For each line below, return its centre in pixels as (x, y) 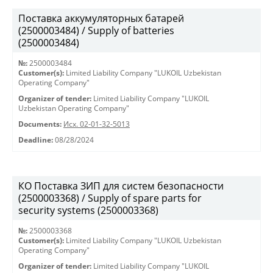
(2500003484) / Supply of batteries (96, 30)
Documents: (40, 124)
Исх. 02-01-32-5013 (97, 124)
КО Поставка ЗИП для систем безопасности (121, 186)
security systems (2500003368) (88, 210)
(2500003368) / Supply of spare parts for (110, 198)
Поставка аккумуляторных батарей (101, 18)
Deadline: (36, 140)
